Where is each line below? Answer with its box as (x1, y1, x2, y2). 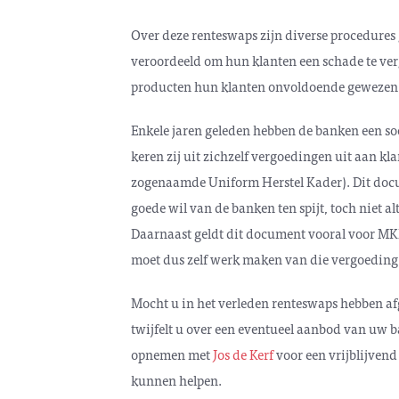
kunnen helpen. (131, 369, 222, 391)
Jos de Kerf (213, 343, 273, 365)
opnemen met (131, 343, 213, 365)
